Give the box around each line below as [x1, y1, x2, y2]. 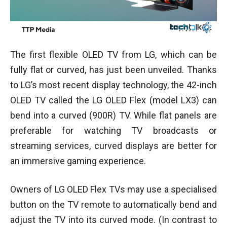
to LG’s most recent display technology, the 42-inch [10, 79, 217, 90]
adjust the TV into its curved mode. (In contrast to [10, 214, 217, 225]
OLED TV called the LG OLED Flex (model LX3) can [10, 94, 217, 105]
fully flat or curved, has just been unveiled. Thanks [10, 64, 217, 75]
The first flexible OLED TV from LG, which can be [10, 49, 217, 60]
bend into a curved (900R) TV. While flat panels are [10, 109, 217, 121]
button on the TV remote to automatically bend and [10, 199, 217, 210]
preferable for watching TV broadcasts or [10, 125, 217, 136]
